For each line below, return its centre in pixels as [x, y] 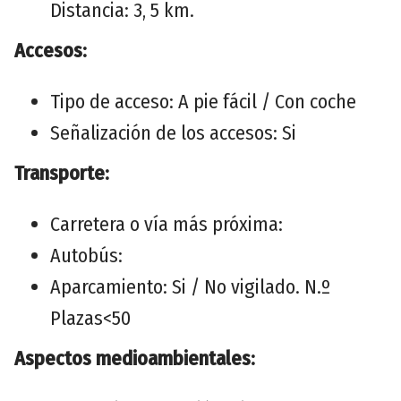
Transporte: [62, 173]
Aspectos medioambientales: [135, 358]
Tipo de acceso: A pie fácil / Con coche [203, 101]
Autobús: [86, 255]
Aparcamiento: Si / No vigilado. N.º [190, 286]
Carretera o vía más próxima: [166, 224]
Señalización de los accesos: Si [173, 132]
